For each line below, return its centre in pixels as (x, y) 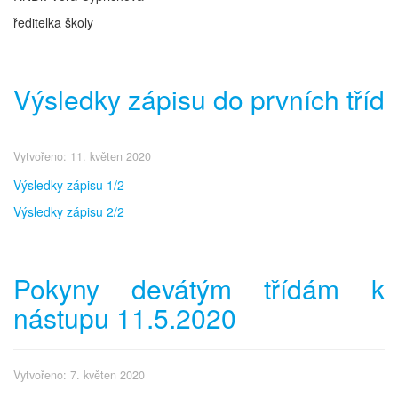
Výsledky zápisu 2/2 (69, 211)
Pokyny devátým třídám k (199, 288)
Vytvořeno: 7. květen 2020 (79, 374)
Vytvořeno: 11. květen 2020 (82, 156)
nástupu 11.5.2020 (125, 317)
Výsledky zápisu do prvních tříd (199, 99)
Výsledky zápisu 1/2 (69, 184)
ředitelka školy (53, 22)
